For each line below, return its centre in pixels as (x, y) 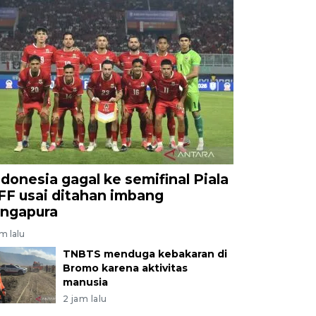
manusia (85, 282)
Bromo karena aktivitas (125, 268)
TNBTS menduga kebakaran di (145, 254)
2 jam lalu (85, 298)
